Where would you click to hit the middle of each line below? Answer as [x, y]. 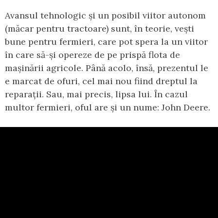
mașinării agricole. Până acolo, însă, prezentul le [107, 68]
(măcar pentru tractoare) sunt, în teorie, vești [100, 29]
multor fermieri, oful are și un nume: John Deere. [108, 108]
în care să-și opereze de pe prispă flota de [92, 55]
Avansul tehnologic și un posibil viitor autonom [105, 16]
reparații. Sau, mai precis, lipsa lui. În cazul [96, 94]
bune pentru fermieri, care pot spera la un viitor [106, 42]
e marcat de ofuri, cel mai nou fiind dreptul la [101, 81]
